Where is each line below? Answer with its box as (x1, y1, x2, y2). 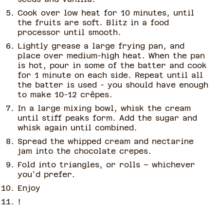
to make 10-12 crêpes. (18, 90, 112, 100)
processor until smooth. (18, 28, 121, 37)
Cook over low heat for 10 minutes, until (18, 8, 194, 18)
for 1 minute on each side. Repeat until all (18, 71, 203, 80)
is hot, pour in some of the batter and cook (18, 61, 207, 71)
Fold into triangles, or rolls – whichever (18, 160, 195, 170)
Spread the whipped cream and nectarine (18, 137, 194, 146)
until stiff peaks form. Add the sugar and (18, 113, 197, 123)
